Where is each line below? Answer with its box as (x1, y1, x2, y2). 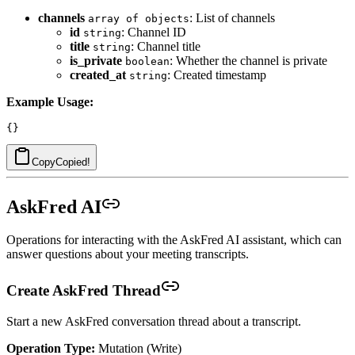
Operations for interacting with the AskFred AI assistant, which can (6, 233, 342, 247)
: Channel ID (121, 25, 186, 39)
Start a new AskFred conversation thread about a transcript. (6, 314, 301, 328)
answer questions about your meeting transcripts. (6, 247, 249, 261)
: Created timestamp (167, 67, 266, 82)
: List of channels (189, 10, 275, 25)
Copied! (55, 155, 90, 168)
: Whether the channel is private (170, 53, 327, 67)
